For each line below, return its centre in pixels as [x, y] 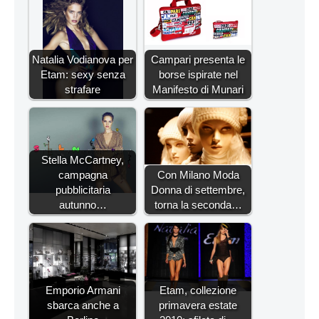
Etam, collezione [198, 291]
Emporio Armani [83, 291]
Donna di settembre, [198, 190]
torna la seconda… [198, 205]
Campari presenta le [198, 60]
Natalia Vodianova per [83, 60]
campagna [83, 175]
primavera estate [198, 305]
